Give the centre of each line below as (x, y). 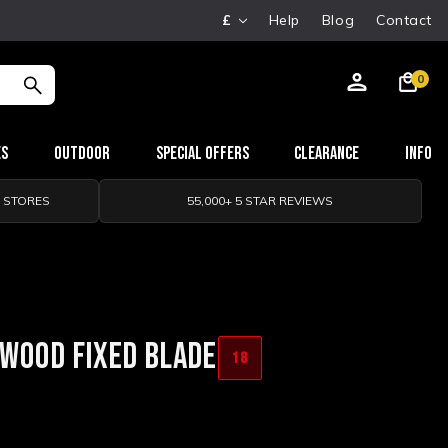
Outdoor (82, 153)
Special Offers (202, 153)
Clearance (327, 153)
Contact (404, 20)
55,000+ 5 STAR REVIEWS (260, 200)
